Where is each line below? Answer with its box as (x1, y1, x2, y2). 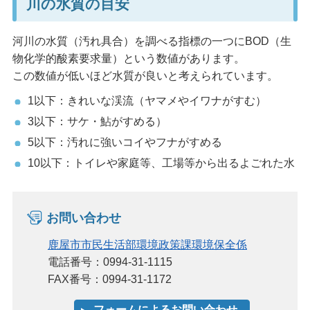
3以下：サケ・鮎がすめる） (27, 115, 167, 127)
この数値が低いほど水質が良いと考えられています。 (12, 70, 278, 82)
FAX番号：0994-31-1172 (47, 273, 172, 285)
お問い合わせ (46, 210, 121, 225)
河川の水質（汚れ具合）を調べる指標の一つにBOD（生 (12, 35, 291, 48)
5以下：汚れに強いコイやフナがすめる (27, 136, 222, 148)
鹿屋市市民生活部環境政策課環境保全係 (47, 238, 247, 250)
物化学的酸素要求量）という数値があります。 (12, 53, 245, 65)
